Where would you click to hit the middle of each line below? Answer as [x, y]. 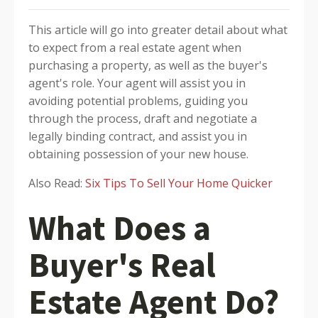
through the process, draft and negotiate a [143, 119]
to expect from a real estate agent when [135, 48]
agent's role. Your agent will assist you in [137, 83]
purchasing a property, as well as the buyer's [148, 65]
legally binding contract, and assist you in [138, 136]
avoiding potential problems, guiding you [138, 101]
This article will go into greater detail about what [158, 30]
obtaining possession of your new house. [138, 154]
